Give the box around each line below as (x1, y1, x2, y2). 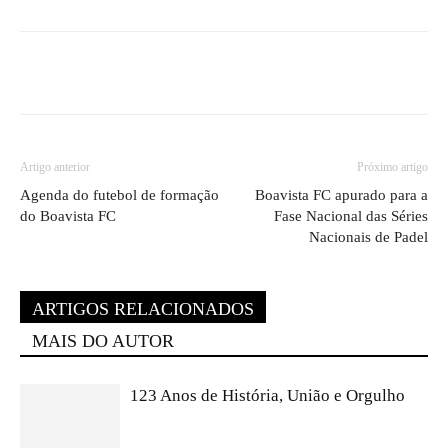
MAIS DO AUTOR (32, 331, 174, 351)
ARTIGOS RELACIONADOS (32, 299, 254, 319)
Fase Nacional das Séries (274, 208, 428, 224)
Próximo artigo (357, 160, 428, 174)
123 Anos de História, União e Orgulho (130, 386, 405, 405)
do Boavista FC (20, 208, 116, 224)
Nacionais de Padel (309, 229, 428, 245)
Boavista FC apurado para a (255, 187, 428, 203)
